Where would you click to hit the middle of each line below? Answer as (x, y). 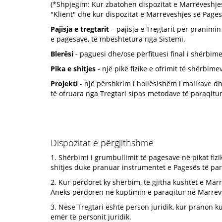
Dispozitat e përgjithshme (102, 143)
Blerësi (62, 54)
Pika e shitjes (73, 69)
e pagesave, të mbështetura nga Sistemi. (118, 39)
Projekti (64, 83)
